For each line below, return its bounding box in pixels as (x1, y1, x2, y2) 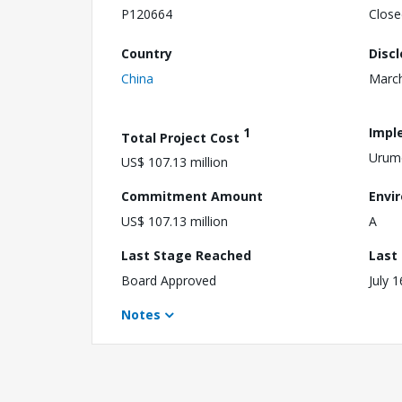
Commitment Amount (121, 188, 263, 205)
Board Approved (121, 272, 216, 290)
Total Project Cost (121, 128, 243, 146)
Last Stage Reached (121, 247, 251, 265)
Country (121, 44, 172, 62)
